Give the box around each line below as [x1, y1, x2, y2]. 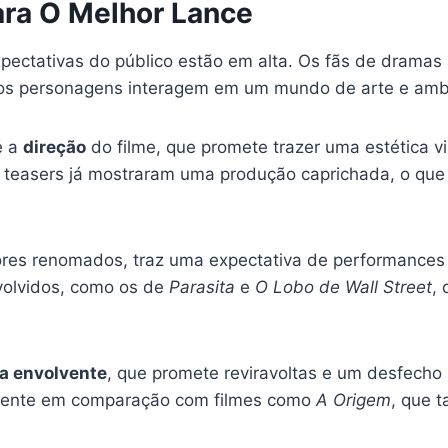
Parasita [169, 276, 235, 297]
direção [23, 136, 86, 157]
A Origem [316, 389, 391, 410]
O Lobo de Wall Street [255, 276, 432, 297]
